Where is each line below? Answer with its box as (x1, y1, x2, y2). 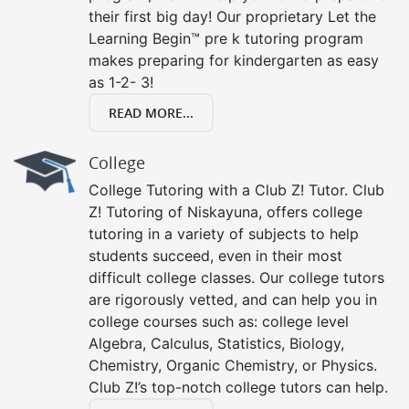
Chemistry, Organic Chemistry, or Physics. (89, 355, 377, 374)
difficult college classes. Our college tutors (89, 267, 384, 287)
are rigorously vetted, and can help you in (89, 289, 377, 309)
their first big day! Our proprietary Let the (89, 6, 376, 26)
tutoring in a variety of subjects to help (89, 224, 359, 243)
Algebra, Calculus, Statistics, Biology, (89, 333, 344, 352)
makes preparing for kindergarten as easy (89, 50, 379, 69)
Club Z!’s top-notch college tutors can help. (89, 377, 388, 396)
